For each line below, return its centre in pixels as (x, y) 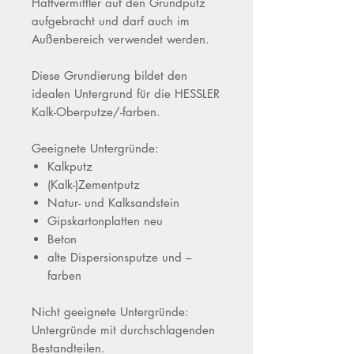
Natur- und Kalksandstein (113, 202)
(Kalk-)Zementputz (94, 184)
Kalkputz (70, 166)
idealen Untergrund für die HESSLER (126, 93)
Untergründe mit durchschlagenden (123, 330)
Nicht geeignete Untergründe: (110, 311)
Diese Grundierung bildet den (109, 75)
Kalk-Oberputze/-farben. (96, 111)
